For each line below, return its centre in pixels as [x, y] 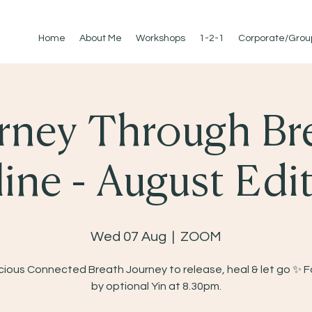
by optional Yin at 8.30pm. [156, 286]
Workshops [161, 38]
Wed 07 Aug [128, 237]
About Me [101, 38]
